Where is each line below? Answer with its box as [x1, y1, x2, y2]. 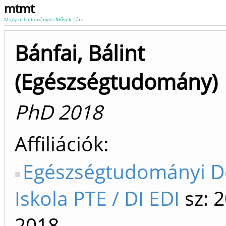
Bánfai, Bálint [15, 38, 145, 67]
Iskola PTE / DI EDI [15, 185, 180, 211]
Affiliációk [15, 130, 103, 157]
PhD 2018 [15, 98, 102, 125]
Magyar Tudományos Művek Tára [4, 16, 84, 23]
